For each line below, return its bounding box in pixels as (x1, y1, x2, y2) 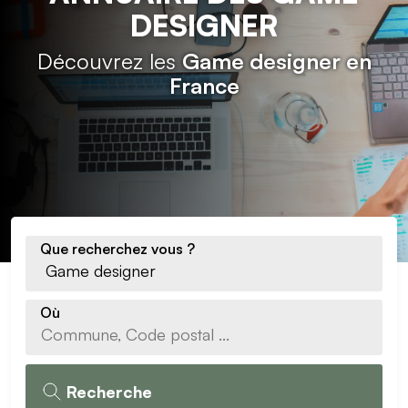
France (168, 72, 240, 99)
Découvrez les (36, 47, 182, 75)
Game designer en (181, 47, 372, 75)
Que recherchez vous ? (40, 239, 195, 258)
